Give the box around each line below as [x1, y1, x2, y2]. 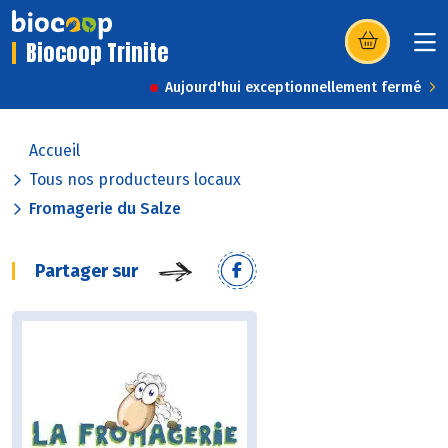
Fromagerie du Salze [29, 199, 181, 219]
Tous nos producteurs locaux [29, 170, 241, 190]
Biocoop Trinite [26, 36, 169, 70]
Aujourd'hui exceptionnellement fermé [165, 79, 421, 97]
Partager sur [35, 260, 138, 283]
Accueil [29, 141, 80, 161]
